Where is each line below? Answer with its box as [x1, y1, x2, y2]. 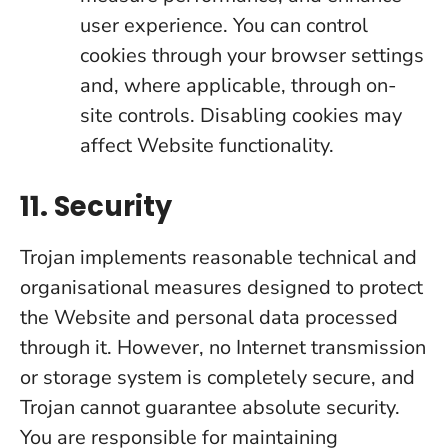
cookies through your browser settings [80, 42, 424, 69]
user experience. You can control [80, 12, 368, 39]
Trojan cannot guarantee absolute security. [20, 394, 400, 421]
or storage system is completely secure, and [20, 364, 415, 391]
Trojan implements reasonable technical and [20, 244, 417, 271]
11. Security [20, 187, 172, 226]
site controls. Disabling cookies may [80, 102, 402, 129]
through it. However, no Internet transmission [20, 334, 426, 361]
